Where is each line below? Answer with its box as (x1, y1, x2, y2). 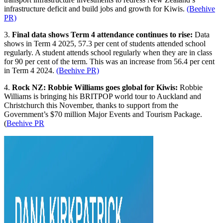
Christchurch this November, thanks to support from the (4, 101, 178, 110)
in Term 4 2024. (4, 66, 56, 75)
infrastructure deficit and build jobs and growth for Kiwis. (4, 4, 187, 13)
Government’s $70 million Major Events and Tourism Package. (4, 110, 202, 119)
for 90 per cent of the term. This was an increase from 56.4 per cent (4, 57, 215, 66)
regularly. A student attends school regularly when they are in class (4, 48, 212, 57)
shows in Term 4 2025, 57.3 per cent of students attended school (4, 39, 206, 48)
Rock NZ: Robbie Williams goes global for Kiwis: (12, 83, 178, 92)
